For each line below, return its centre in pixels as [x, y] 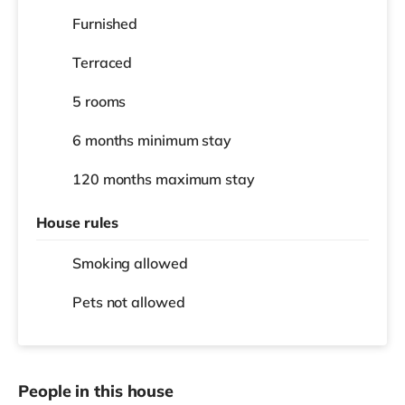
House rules [77, 222]
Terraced [103, 62]
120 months [114, 179]
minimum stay [184, 140]
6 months [105, 140]
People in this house [96, 391]
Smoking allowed [130, 263]
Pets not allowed [129, 301]
